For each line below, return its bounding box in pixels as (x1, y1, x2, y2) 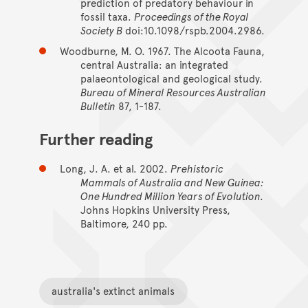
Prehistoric (170, 160, 223, 175)
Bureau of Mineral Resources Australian (80, 84, 266, 99)
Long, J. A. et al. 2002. (59, 160, 170, 175)
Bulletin (80, 98, 115, 113)
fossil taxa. (80, 8, 134, 23)
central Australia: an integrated (80, 56, 228, 71)
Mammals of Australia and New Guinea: (80, 174, 263, 189)
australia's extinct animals (52, 283, 175, 298)
